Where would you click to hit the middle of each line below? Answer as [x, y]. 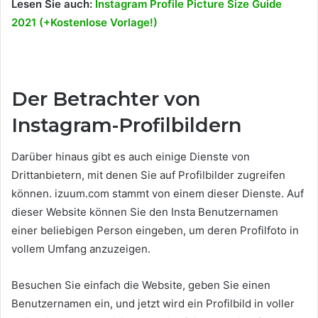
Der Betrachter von [106, 99]
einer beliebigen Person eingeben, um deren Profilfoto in [155, 230]
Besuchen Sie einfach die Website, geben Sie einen [141, 285]
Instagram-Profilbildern [126, 125]
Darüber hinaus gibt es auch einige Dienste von [131, 157]
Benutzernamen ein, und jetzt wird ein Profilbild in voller [153, 303]
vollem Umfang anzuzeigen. [81, 249]
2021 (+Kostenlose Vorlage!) [84, 22]
